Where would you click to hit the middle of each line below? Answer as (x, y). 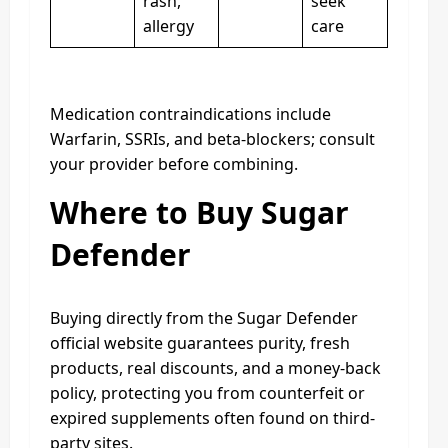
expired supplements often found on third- (212, 417)
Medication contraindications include (190, 113)
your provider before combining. (174, 163)
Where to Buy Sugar (199, 212)
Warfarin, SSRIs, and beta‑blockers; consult (212, 138)
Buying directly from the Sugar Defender (204, 317)
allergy (168, 25)
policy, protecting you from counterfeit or (207, 392)
